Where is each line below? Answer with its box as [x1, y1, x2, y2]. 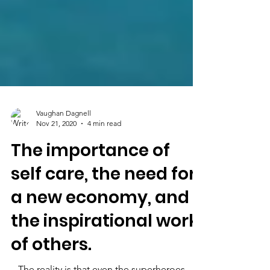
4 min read [87, 146, 121, 155]
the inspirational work [11, 236, 198, 260]
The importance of [11, 166, 170, 189]
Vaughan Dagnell [36, 136, 91, 145]
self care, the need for [11, 189, 196, 213]
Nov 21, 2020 [36, 146, 77, 155]
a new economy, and [11, 213, 189, 236]
